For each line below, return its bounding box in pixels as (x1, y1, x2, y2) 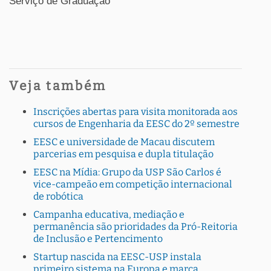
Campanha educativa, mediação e (33, 209, 184, 220)
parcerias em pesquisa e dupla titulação (33, 148, 214, 160)
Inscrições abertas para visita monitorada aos (33, 106, 238, 117)
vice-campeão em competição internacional (33, 178, 232, 190)
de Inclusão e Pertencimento (33, 233, 163, 244)
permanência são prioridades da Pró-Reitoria (33, 221, 238, 232)
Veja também (9, 78, 106, 94)
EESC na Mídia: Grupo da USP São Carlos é (33, 166, 221, 178)
